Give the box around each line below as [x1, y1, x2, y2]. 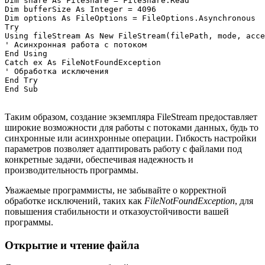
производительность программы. [5, 164, 138, 175]
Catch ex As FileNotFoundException [5, 57, 161, 67]
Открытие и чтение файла [5, 238, 140, 251]
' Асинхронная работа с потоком [5, 40, 147, 49]
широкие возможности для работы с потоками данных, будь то [5, 122, 258, 132]
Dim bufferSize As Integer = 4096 [5, 4, 156, 14]
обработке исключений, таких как [5, 195, 144, 206]
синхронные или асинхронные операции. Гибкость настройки [5, 132, 257, 143]
